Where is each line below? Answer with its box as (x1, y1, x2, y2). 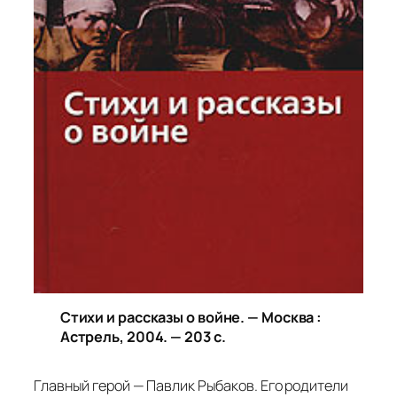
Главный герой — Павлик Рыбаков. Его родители (34, 375, 348, 395)
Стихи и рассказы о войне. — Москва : (59, 307, 323, 328)
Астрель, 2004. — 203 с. (59, 327, 226, 347)
